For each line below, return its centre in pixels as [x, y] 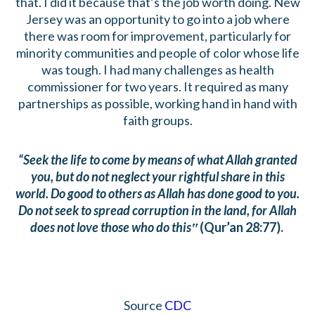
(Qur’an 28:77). [242, 227]
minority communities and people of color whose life [157, 53]
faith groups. [157, 121]
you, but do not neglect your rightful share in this [157, 176]
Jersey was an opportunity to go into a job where [157, 19]
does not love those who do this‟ [115, 227]
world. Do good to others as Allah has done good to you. [157, 193]
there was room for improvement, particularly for [157, 36]
